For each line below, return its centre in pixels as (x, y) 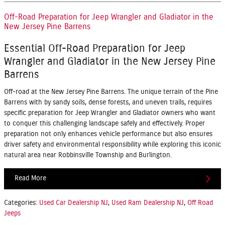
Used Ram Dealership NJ (148, 203)
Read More (30, 179)
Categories (20, 203)
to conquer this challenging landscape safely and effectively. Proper (104, 123)
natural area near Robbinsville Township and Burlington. (88, 155)
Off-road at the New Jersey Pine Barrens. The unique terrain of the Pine (111, 92)
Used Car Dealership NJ (74, 203)
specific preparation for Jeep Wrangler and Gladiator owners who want (110, 113)
